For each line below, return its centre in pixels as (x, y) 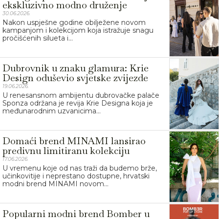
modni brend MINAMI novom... (55, 184)
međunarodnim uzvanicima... (52, 111)
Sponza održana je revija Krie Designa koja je (78, 103)
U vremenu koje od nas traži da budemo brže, (80, 168)
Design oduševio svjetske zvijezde (75, 78)
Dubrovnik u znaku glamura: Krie (76, 68)
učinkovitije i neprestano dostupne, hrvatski (76, 176)
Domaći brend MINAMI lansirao (74, 141)
